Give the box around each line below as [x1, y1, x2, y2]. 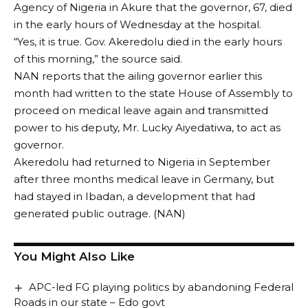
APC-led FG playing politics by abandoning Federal [29, 280, 294, 294]
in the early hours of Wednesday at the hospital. [14, 18, 261, 31]
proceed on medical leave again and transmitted [14, 104, 268, 117]
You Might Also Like [14, 250, 135, 263]
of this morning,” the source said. [14, 52, 182, 65]
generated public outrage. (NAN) [14, 207, 186, 220]
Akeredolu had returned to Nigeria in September [14, 155, 270, 168]
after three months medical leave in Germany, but [14, 173, 274, 186]
